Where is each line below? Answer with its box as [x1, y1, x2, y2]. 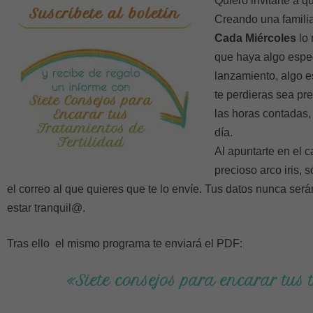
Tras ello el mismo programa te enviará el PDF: [7, 238, 242, 249]
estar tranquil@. [7, 202, 85, 214]
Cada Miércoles [214, 32, 296, 44]
